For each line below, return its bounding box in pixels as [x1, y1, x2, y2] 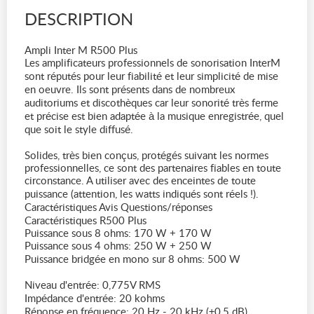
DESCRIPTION [25, 12, 133, 29]
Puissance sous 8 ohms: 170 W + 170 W [25, 228, 212, 239]
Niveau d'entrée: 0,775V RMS [25, 280, 161, 291]
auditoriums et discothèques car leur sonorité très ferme [25, 98, 278, 109]
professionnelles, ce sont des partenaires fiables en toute [25, 163, 281, 174]
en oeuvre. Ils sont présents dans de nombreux [25, 85, 235, 95]
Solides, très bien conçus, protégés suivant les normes [25, 151, 268, 161]
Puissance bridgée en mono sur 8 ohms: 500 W [25, 254, 240, 265]
